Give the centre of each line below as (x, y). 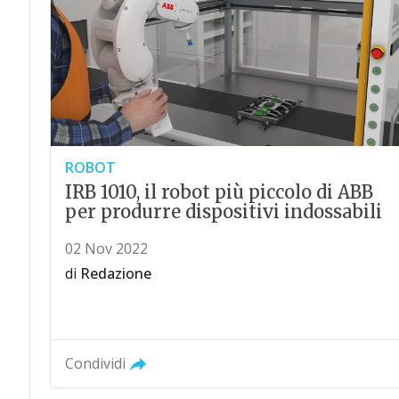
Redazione (115, 274)
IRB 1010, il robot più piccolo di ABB (219, 192)
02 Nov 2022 (106, 249)
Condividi (95, 364)
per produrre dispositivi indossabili (223, 212)
